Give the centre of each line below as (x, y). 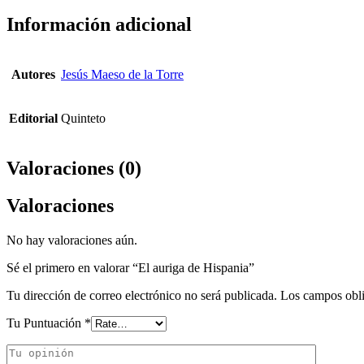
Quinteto (83, 118)
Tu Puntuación (45, 323)
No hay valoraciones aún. (72, 240)
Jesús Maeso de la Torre (122, 74)
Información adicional (99, 24)
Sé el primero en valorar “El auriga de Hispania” (130, 268)
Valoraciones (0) (74, 168)
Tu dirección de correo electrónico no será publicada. (142, 296)
